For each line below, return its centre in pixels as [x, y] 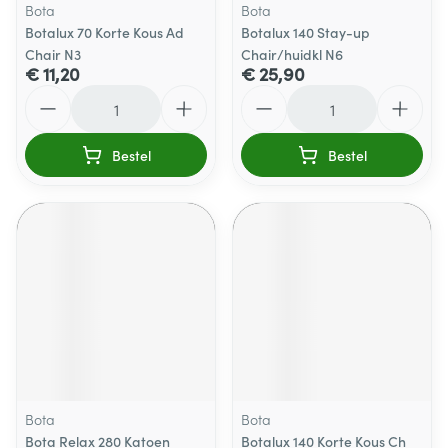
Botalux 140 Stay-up [305, 32]
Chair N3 [53, 54]
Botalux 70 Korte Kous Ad [104, 32]
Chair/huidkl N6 [292, 54]
